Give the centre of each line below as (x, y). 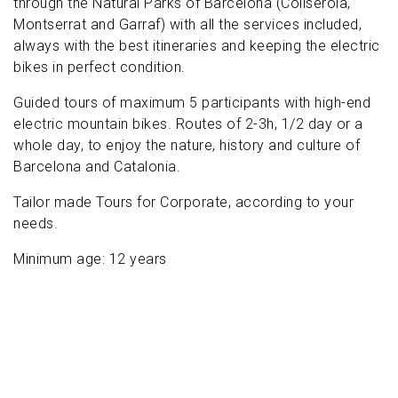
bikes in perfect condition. (99, 68)
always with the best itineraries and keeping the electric (197, 46)
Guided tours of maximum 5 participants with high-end (192, 103)
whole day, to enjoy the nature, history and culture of (187, 146)
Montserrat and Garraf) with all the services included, (187, 25)
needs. (36, 224)
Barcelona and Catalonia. (97, 167)
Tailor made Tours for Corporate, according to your (183, 203)
